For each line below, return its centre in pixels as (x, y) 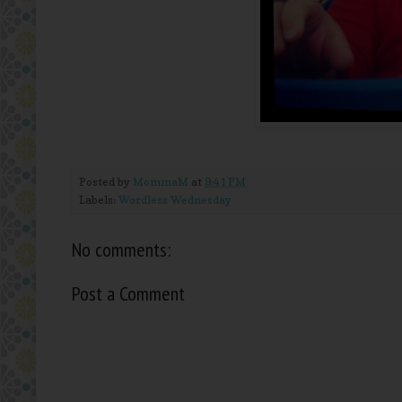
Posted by (106, 182)
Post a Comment (128, 294)
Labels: (99, 200)
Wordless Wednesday (175, 200)
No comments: (121, 250)
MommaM (161, 182)
